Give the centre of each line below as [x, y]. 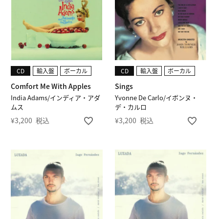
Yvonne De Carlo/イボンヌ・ [156, 98]
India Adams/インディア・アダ [56, 98]
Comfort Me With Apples [51, 86]
